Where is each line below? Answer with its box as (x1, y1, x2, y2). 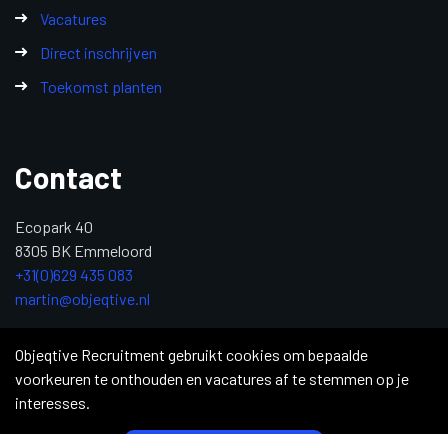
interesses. (15, 393, 90, 412)
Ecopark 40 (15, 216, 93, 236)
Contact (15, 158, 122, 195)
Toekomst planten (40, 76, 162, 96)
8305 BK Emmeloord (15, 240, 152, 260)
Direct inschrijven (40, 42, 157, 62)
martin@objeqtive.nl (15, 288, 150, 308)
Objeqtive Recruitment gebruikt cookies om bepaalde (15, 345, 368, 364)
